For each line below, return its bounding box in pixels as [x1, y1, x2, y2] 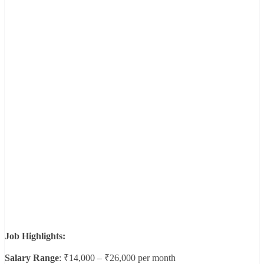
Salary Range [5, 252, 59, 263]
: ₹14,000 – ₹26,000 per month [59, 252, 176, 263]
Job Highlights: [5, 230, 65, 241]
